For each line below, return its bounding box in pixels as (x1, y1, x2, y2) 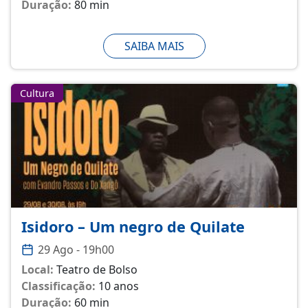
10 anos (98, 278, 139, 294)
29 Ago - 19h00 (38, 241, 115, 257)
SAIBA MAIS (124, 38, 184, 54)
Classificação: (21, 278, 96, 294)
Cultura (19, 86, 54, 100)
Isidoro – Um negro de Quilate (21, 216, 245, 236)
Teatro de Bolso (56, 261, 137, 277)
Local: (21, 261, 54, 277)
